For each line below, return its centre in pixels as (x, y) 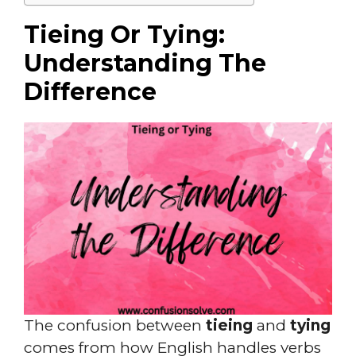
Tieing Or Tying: (124, 34)
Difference (90, 91)
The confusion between (115, 325)
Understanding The (145, 63)
